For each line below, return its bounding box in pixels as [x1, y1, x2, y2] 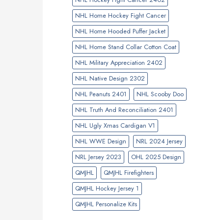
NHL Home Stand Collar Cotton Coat [75, 42, 176, 52]
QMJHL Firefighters [104, 167, 154, 177]
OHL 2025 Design [131, 152, 181, 162]
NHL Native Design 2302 [75, 73, 145, 83]
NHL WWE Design [75, 136, 126, 146]
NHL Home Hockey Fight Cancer [75, 10, 166, 20]
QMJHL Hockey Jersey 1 [75, 183, 139, 193]
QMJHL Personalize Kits [75, 199, 137, 209]
